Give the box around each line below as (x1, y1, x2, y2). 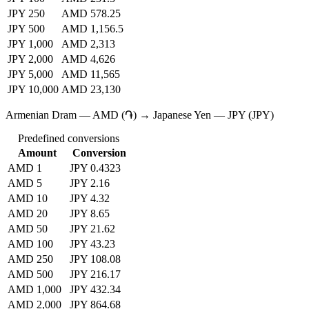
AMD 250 (8, 253, 53, 266)
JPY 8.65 (70, 208, 110, 220)
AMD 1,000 (8, 283, 61, 296)
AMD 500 (8, 268, 53, 281)
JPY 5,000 (8, 68, 53, 81)
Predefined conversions (17, 132, 119, 145)
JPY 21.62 (70, 223, 115, 235)
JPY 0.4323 (70, 162, 121, 175)
